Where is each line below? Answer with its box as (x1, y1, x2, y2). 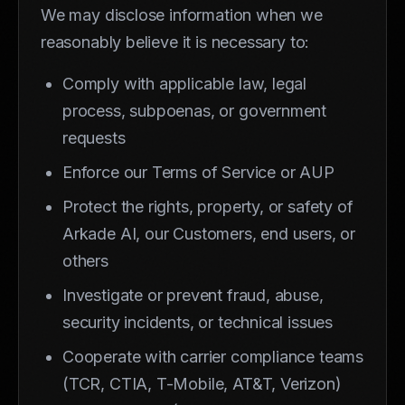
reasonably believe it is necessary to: (41, 32, 310, 52)
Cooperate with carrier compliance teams (62, 346, 363, 366)
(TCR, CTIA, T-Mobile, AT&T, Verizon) (62, 373, 342, 393)
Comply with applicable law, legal (62, 73, 307, 93)
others (62, 250, 108, 270)
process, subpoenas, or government (62, 100, 327, 120)
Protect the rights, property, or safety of (62, 196, 353, 216)
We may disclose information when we (41, 5, 323, 24)
